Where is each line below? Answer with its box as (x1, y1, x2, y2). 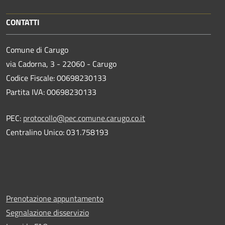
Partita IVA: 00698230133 (6, 85, 96, 98)
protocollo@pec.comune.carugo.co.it (23, 111, 145, 124)
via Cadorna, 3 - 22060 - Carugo (6, 57, 117, 70)
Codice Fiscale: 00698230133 (6, 71, 106, 84)
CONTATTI (6, 16, 40, 28)
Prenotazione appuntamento (6, 192, 103, 204)
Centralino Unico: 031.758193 (6, 126, 108, 138)
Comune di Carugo (6, 43, 68, 56)
